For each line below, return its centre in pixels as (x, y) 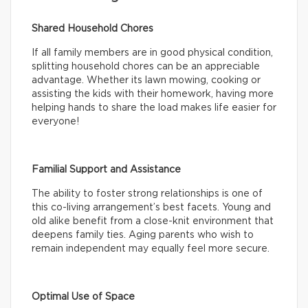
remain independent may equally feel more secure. (151, 249)
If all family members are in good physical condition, (152, 53)
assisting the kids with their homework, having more (153, 94)
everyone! (55, 121)
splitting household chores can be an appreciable (146, 66)
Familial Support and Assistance (106, 169)
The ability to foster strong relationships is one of (147, 194)
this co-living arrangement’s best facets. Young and (151, 207)
